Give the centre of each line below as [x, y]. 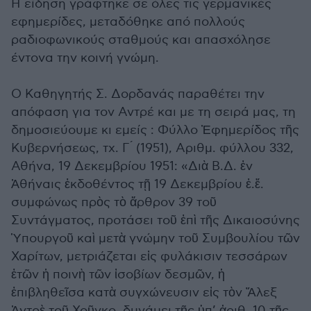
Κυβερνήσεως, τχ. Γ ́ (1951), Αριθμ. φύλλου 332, [152, 149]
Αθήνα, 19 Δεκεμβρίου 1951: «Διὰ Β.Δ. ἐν [132, 167]
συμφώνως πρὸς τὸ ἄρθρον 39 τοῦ [114, 203]
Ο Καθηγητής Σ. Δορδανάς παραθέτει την [138, 94]
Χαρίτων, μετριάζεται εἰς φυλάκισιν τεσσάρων [149, 257]
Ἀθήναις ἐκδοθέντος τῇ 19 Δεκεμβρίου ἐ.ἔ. [137, 185]
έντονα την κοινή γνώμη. [85, 58]
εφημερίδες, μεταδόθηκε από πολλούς [128, 22]
